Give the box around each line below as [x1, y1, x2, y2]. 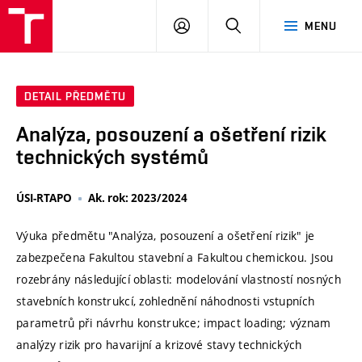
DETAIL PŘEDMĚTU [24, 90, 126, 103]
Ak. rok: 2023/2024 [88, 191, 187, 206]
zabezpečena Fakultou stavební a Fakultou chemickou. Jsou [16, 250, 334, 266]
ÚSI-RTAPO [16, 191, 72, 206]
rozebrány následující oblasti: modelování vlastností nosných [16, 271, 341, 288]
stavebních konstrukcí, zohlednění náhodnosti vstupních [16, 293, 315, 309]
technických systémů [16, 145, 208, 170]
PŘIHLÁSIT [189, 19, 247, 32]
